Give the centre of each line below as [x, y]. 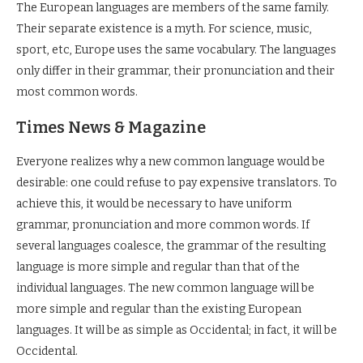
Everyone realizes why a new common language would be [171, 162]
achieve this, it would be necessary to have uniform [154, 204]
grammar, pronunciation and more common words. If [163, 225]
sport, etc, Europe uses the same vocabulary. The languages [176, 50]
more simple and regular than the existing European [159, 309]
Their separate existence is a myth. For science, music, [164, 29]
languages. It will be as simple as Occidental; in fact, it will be [177, 330]
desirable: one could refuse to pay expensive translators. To [177, 183]
